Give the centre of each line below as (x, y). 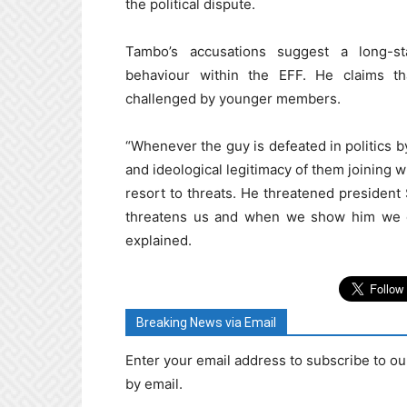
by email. (154, 384)
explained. (159, 241)
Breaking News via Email (206, 323)
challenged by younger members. (233, 99)
